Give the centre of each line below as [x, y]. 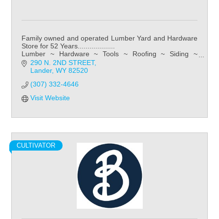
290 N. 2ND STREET [62, 63]
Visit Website [50, 98]
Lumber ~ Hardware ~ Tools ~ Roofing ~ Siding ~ [109, 54]
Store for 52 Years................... [68, 46]
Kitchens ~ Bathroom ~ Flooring [70, 62]
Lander [41, 71]
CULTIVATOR [36, 146]
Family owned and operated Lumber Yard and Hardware [109, 38]
